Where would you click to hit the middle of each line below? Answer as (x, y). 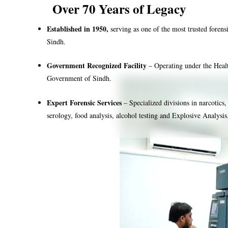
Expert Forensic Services (84, 102)
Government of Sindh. (79, 78)
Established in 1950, (78, 28)
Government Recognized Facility (97, 66)
